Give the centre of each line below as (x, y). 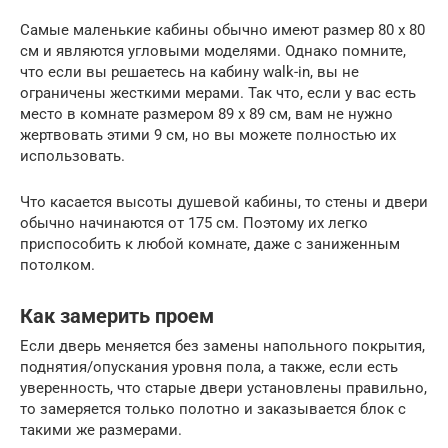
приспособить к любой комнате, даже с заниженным (210, 244)
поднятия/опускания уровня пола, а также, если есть (209, 367)
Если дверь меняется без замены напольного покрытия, (222, 346)
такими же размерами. (101, 430)
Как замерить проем (117, 316)
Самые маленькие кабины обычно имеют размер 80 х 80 (222, 30)
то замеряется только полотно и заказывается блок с (213, 409)
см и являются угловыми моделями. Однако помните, (213, 51)
